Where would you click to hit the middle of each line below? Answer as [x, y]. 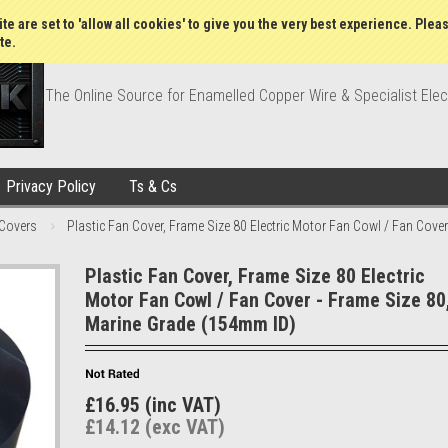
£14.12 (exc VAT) [155, 427]
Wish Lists [246, 14]
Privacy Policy [51, 186]
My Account [329, 14]
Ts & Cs [153, 186]
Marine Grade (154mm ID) [190, 324]
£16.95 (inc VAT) [153, 405]
